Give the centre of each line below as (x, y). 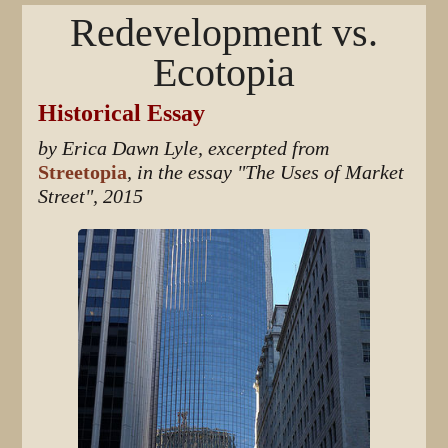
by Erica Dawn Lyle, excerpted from (184, 148)
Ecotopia (224, 72)
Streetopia (83, 172)
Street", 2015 (91, 196)
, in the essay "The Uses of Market (266, 172)
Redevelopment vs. (224, 32)
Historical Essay (122, 112)
